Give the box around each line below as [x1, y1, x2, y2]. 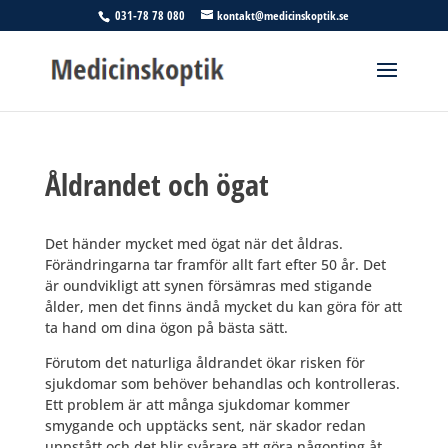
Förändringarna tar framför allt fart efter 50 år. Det [44, 255, 386, 274]
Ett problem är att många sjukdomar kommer [44, 395, 350, 414]
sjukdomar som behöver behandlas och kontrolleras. [44, 374, 400, 393]
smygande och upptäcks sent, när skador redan [44, 416, 366, 435]
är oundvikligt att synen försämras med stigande [44, 276, 372, 295]
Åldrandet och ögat [44, 164, 269, 205]
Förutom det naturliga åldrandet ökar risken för [44, 353, 365, 372]
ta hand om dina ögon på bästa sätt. [44, 318, 288, 337]
